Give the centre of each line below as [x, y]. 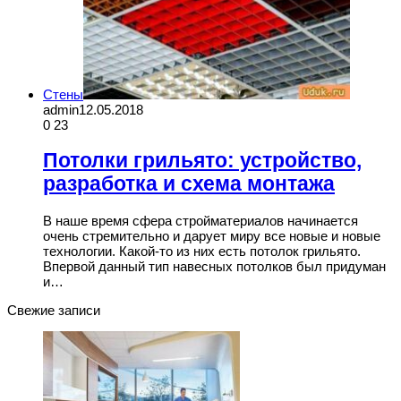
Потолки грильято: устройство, [202, 160]
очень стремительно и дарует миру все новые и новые [212, 235]
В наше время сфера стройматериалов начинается [200, 220]
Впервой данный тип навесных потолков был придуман [214, 266]
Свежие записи [54, 310]
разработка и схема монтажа [189, 183]
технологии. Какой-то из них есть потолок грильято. [202, 251]
